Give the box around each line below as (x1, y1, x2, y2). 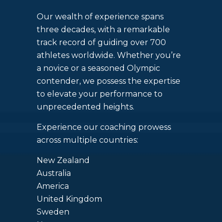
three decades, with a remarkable (37, 25, 170, 35)
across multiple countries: (37, 135, 138, 145)
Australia (37, 168, 71, 178)
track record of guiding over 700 (37, 38, 166, 48)
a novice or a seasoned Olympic (37, 63, 160, 73)
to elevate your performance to (37, 89, 163, 99)
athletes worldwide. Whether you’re (37, 51, 181, 60)
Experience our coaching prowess (37, 122, 171, 132)
